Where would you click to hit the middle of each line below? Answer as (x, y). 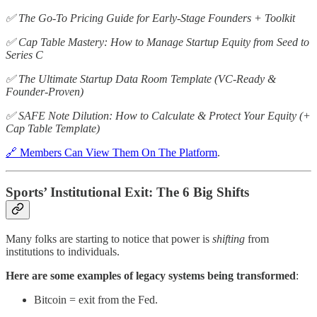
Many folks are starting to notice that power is (109, 238)
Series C (24, 54)
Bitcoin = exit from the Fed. (96, 299)
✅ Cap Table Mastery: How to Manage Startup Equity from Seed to (157, 42)
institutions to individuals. (63, 251)
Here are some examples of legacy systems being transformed (151, 275)
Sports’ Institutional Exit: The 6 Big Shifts (127, 192)
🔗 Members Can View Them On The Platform (111, 152)
